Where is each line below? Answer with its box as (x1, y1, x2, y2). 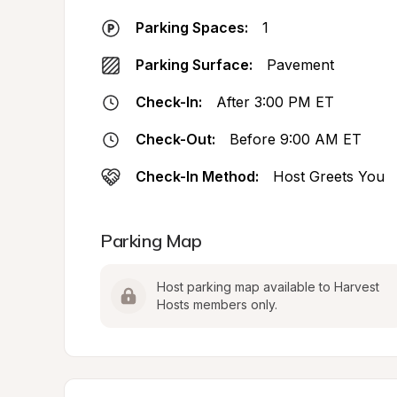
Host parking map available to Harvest (157, 279, 379, 294)
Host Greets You (273, 167, 385, 185)
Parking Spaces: (136, 19, 248, 36)
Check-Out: (136, 130, 215, 148)
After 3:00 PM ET (216, 93, 334, 111)
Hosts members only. (157, 297, 277, 312)
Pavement (267, 56, 334, 74)
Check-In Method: (136, 167, 259, 185)
